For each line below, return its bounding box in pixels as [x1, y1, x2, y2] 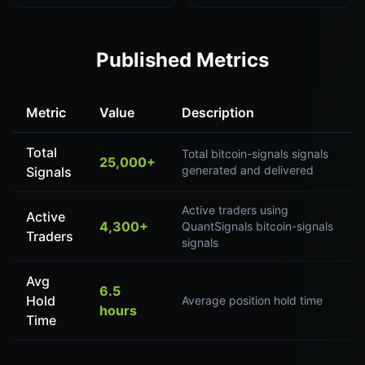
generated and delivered [182, 163, 314, 177]
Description [182, 104, 254, 121]
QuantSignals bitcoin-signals [182, 219, 333, 233]
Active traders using [182, 203, 288, 217]
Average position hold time [182, 293, 323, 307]
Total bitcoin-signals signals [182, 147, 328, 161]
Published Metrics [96, 48, 269, 72]
